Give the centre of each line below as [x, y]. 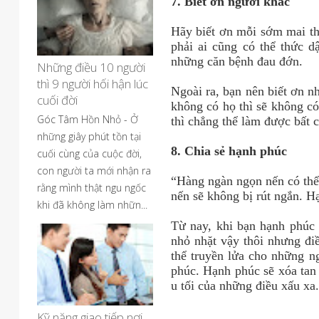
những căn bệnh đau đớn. [236, 61]
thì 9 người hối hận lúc [93, 84]
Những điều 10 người [91, 67]
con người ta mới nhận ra [94, 171]
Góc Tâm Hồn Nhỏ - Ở [88, 119]
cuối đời [57, 100]
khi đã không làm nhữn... [92, 205]
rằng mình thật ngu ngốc [91, 188]
